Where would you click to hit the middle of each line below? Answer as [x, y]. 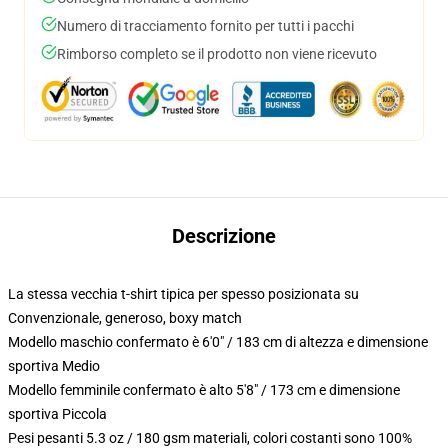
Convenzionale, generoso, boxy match [125, 318]
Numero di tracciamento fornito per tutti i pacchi [205, 26]
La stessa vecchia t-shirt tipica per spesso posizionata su [183, 294]
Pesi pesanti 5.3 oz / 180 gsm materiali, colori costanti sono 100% [210, 438]
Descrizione [224, 236]
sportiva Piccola [57, 414]
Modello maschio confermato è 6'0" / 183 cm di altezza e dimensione [218, 342]
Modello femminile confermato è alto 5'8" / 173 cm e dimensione [204, 390]
